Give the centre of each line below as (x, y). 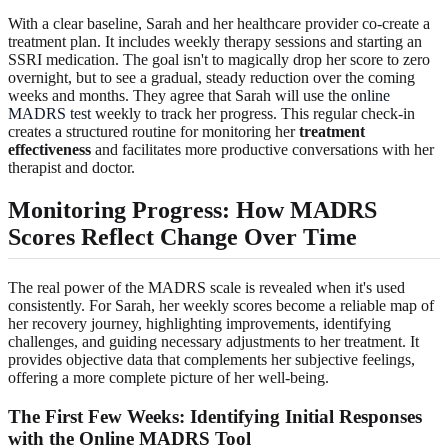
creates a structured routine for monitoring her (153, 131)
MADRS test (49, 113)
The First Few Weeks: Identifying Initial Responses (215, 416)
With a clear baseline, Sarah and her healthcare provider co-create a (219, 23)
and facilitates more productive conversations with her (262, 149)
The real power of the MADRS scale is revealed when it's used (206, 287)
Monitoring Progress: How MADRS (192, 209)
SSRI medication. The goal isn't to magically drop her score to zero (219, 59)
